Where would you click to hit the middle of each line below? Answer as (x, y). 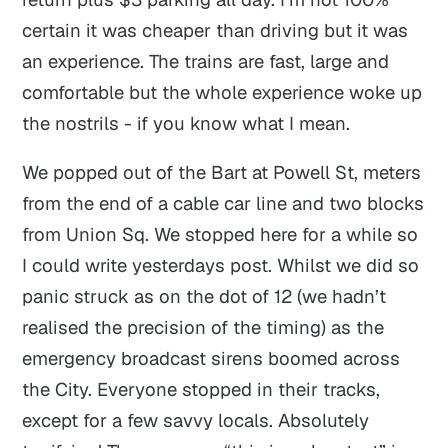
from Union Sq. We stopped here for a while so (220, 234)
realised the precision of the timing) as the (203, 327)
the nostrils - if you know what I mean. (186, 122)
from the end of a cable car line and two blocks (223, 203)
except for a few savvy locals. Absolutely (196, 420)
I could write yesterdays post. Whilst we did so (221, 265)
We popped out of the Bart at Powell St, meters (222, 172)
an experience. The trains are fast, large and (206, 60)
